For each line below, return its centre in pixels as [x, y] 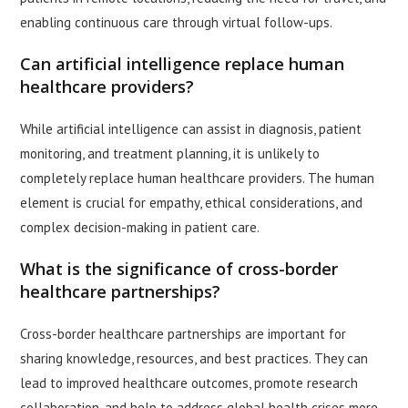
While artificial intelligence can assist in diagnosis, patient [191, 129]
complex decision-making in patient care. [140, 228]
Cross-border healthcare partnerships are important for [184, 334]
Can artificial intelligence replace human [183, 64]
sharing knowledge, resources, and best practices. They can [194, 359]
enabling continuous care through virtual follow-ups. [177, 23]
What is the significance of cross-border [179, 269]
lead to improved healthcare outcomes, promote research [189, 383]
